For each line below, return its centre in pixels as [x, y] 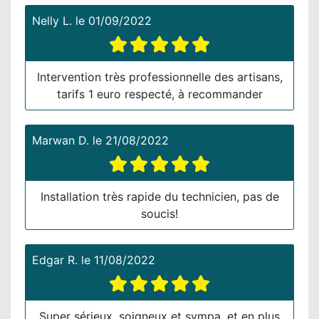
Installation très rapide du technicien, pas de [159, 196]
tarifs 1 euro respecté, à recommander [159, 94]
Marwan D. [61, 140]
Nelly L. [52, 20]
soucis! [159, 213]
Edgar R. [55, 260]
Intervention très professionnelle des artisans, [159, 77]
